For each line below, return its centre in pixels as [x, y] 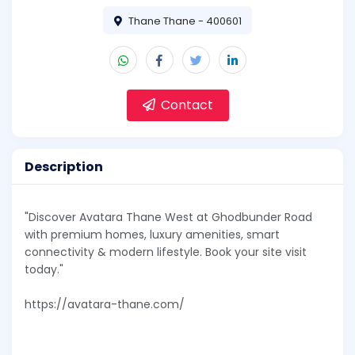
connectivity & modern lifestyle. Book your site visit [166, 252]
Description [64, 166]
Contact [185, 105]
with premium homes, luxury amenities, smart [152, 235]
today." [44, 270]
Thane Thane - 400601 [185, 21]
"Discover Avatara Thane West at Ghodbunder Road [168, 218]
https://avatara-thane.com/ [105, 305]
